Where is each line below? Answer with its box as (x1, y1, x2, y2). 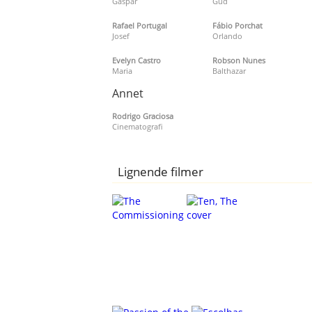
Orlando (212, 30, 242, 41)
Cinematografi (112, 120, 164, 132)
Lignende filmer (118, 163, 204, 180)
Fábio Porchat (212, 19, 263, 31)
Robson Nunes (212, 54, 265, 65)
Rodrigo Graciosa (112, 110, 174, 121)
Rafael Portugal (112, 19, 168, 31)
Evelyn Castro (112, 54, 162, 65)
